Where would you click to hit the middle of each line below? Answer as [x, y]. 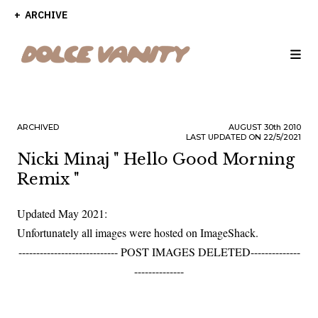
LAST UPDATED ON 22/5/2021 [243, 137]
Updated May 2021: [62, 213]
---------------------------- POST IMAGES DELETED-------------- [159, 252]
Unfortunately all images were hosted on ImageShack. [138, 232]
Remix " [48, 179]
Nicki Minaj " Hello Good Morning [156, 159]
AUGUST [246, 127]
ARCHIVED [38, 127]
